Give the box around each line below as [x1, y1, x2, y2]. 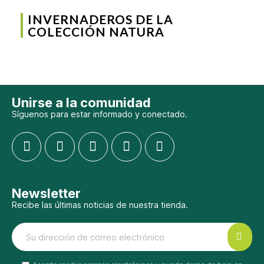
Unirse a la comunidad [12, 94, 151, 110]
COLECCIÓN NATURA [28, 24, 164, 39]
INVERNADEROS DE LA [28, 11, 173, 27]
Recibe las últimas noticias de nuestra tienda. [12, 200, 188, 210]
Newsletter [12, 186, 81, 202]
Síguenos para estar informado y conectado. [12, 108, 187, 119]
